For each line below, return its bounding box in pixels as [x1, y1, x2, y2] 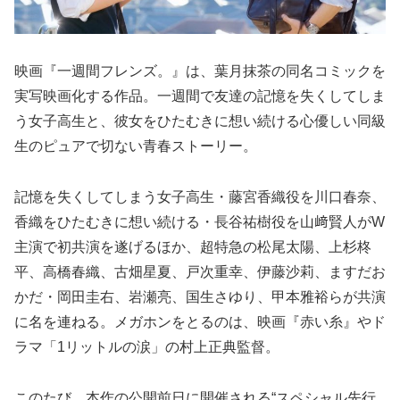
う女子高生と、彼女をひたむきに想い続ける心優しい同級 [14, 113, 386, 129]
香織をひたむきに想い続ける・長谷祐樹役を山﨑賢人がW [14, 214, 385, 230]
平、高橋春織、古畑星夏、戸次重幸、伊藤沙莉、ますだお [14, 264, 386, 280]
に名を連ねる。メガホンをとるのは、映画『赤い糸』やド [14, 314, 386, 330]
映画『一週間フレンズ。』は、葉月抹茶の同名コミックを [14, 63, 386, 79]
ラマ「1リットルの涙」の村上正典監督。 [14, 339, 279, 355]
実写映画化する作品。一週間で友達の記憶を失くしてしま [14, 88, 386, 104]
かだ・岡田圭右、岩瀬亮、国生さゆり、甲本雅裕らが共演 [14, 289, 386, 305]
